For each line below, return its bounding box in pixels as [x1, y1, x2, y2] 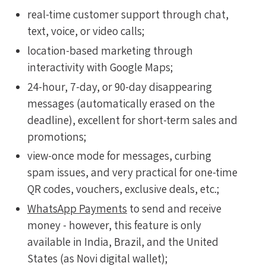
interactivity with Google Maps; [27, 59, 173, 74]
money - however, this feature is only [27, 218, 201, 233]
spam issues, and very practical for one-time [27, 165, 237, 180]
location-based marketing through [27, 43, 193, 58]
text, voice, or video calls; [27, 24, 144, 39]
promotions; [27, 129, 86, 144]
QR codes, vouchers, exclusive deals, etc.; [27, 182, 219, 197]
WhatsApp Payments [27, 201, 127, 216]
